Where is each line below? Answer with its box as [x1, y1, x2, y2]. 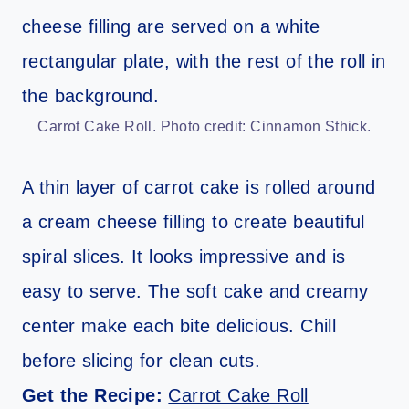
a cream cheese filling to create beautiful [22, 212, 365, 233]
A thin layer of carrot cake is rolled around [22, 177, 376, 198]
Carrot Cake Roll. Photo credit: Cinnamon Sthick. [37, 119, 372, 135]
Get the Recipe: [22, 385, 169, 406]
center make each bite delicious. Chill [22, 316, 337, 337]
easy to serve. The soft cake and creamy [22, 281, 369, 302]
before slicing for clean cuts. [22, 351, 260, 372]
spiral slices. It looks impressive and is [22, 246, 346, 267]
